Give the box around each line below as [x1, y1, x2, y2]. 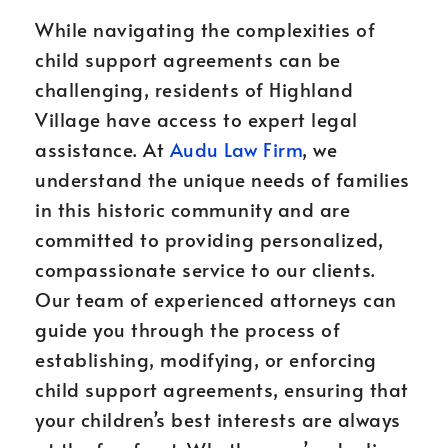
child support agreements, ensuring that [35, 376, 409, 402]
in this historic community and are [35, 196, 350, 222]
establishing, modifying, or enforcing [35, 346, 377, 372]
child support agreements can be [35, 46, 341, 72]
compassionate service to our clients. [35, 256, 376, 282]
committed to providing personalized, [35, 226, 383, 252]
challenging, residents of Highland [35, 76, 353, 102]
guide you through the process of [35, 316, 340, 342]
